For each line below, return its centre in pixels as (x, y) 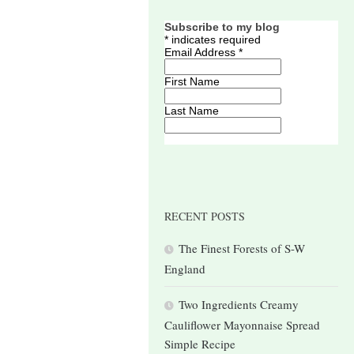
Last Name (192, 111)
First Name (192, 82)
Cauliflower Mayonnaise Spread (242, 325)
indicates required (215, 40)
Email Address (201, 53)
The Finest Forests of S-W (242, 249)
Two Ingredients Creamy (239, 305)
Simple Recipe (200, 344)
